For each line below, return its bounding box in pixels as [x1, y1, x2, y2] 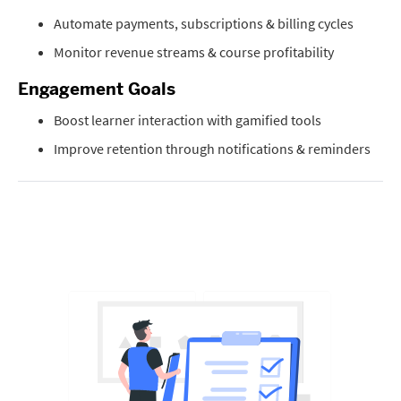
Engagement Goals [18, 79, 175, 99]
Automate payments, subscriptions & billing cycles [54, 14, 354, 32]
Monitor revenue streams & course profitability [54, 43, 334, 61]
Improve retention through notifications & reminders [54, 140, 371, 158]
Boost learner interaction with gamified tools [54, 111, 321, 129]
